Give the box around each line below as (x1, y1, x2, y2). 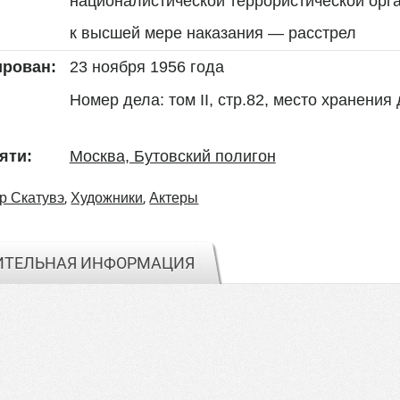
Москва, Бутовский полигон (69, 146, 276, 165)
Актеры (149, 189, 199, 205)
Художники (71, 189, 144, 205)
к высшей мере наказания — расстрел (69, 23, 356, 42)
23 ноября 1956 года (69, 57, 224, 76)
